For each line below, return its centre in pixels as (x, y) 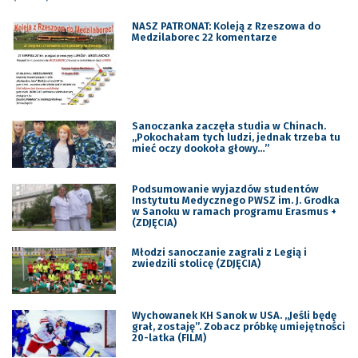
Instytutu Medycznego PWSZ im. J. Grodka (235, 201)
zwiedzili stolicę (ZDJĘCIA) (196, 264)
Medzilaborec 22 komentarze (204, 37)
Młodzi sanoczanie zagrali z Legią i (219, 253)
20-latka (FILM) (169, 338)
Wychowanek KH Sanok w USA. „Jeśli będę (234, 316)
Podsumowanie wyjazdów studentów (225, 189)
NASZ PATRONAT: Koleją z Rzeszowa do (226, 26)
